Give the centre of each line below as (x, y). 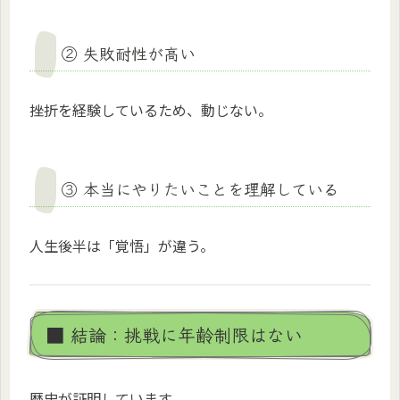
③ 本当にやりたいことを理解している (200, 189)
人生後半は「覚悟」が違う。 (122, 246)
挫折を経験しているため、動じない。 (151, 110)
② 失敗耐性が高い (129, 52)
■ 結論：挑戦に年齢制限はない (175, 334)
